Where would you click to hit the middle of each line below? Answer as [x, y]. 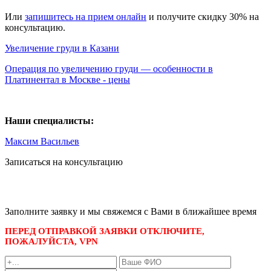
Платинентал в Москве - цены [67, 80]
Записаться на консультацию [64, 162]
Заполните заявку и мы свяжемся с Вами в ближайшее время [131, 212]
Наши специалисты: [49, 121]
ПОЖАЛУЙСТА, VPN [51, 242]
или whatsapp [33, 190]
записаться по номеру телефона [71, 179]
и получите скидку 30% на [203, 17]
